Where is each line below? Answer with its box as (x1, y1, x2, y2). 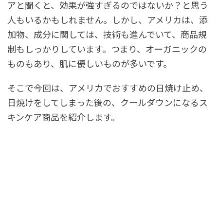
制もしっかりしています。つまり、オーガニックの (7, 42, 207, 55)
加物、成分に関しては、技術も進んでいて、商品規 (7, 28, 207, 41)
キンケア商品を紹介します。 (7, 110, 120, 124)
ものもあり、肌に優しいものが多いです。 (7, 57, 172, 70)
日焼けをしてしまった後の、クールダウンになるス (7, 96, 208, 109)
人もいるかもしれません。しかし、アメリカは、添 (7, 13, 208, 26)
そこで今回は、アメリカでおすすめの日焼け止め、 (7, 81, 208, 94)
